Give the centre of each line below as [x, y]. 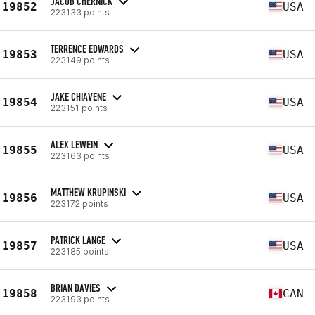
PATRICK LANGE [78, 240]
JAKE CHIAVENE [78, 96]
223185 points [80, 251]
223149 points [80, 60]
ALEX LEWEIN [74, 144]
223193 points [80, 299]
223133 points [80, 12]
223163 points [80, 155]
